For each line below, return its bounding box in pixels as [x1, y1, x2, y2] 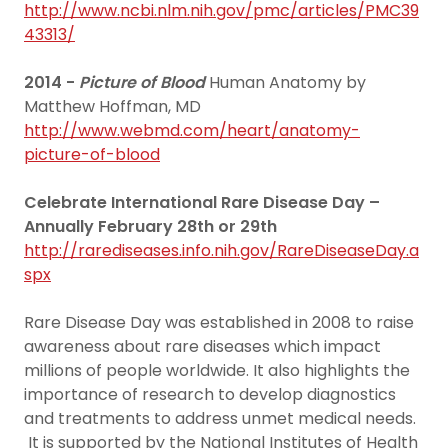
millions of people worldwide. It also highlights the [24, 359, 410, 382]
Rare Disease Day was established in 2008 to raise [24, 311, 414, 334]
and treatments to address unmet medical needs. [24, 407, 416, 430]
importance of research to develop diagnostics [24, 383, 396, 406]
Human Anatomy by [205, 71, 366, 94]
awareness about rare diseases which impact [24, 335, 381, 358]
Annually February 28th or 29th [24, 215, 277, 238]
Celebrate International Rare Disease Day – [24, 191, 380, 214]
